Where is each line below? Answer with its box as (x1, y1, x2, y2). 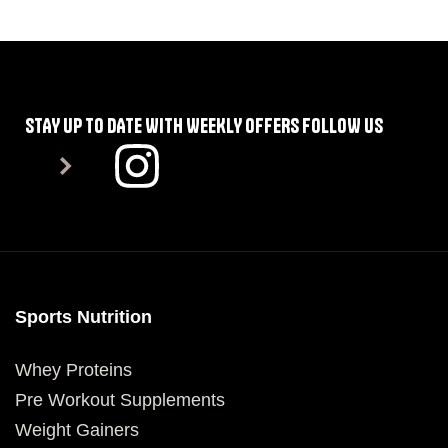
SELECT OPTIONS (55, 14, 179, 27)
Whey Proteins (15, 360, 132, 381)
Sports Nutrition (15, 307, 152, 328)
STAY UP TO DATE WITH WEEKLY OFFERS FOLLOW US (25, 113, 383, 139)
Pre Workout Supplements (15, 390, 225, 411)
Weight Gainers (15, 420, 139, 441)
